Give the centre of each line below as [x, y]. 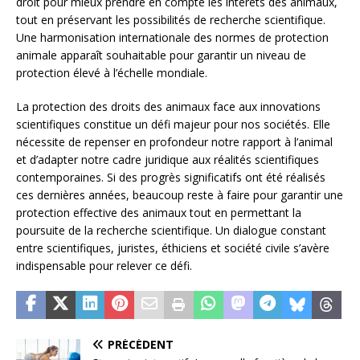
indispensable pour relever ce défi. [104, 266]
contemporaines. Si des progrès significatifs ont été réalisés [171, 178]
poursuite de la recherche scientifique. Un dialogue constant [171, 231]
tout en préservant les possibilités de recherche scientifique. [171, 20]
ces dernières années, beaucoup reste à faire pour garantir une [180, 195]
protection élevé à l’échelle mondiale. [112, 73]
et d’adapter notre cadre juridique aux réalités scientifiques [168, 160]
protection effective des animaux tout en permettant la [159, 213]
